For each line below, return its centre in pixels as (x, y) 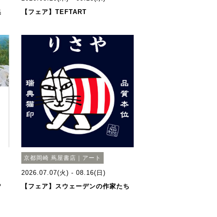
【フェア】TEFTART (54, 12)
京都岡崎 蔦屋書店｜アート (62, 158)
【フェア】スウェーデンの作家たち (76, 186)
